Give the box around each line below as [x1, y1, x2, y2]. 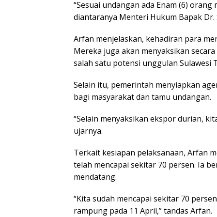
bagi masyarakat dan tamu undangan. [74, 91, 211, 102]
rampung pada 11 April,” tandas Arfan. [74, 205, 212, 216]
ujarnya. [74, 125, 103, 136]
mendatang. [74, 171, 117, 182]
